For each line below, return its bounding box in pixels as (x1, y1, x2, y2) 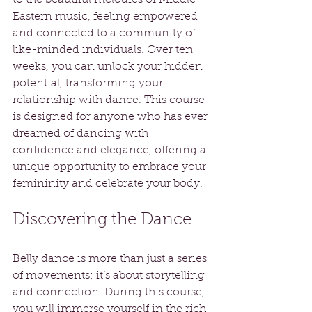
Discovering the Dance (13, 211, 192, 228)
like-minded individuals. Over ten (13, 44, 196, 56)
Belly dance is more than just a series (13, 253, 210, 265)
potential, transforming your (13, 77, 166, 89)
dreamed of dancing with (13, 127, 151, 139)
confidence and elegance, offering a (13, 144, 209, 156)
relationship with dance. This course (13, 94, 208, 106)
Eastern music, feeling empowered (13, 10, 201, 22)
